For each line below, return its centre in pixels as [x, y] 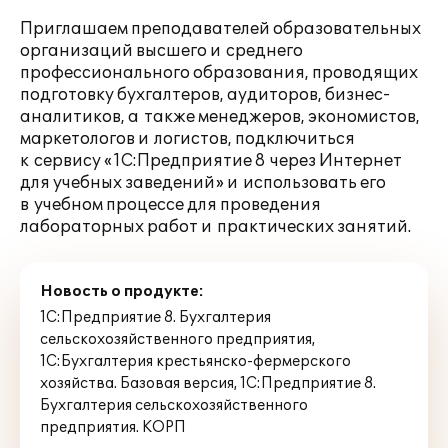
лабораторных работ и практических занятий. [215, 227]
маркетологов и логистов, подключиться [187, 139]
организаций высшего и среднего [161, 51]
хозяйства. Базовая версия [137, 383]
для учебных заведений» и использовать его [203, 183]
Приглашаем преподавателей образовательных [220, 29]
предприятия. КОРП [113, 427]
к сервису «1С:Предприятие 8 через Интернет [211, 161]
